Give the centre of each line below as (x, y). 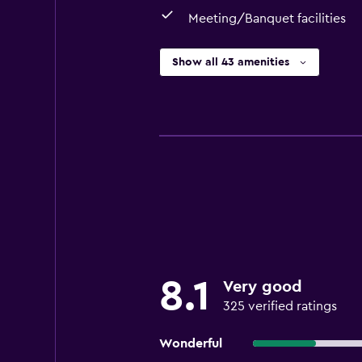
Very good (262, 287)
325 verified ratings (280, 306)
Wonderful (190, 343)
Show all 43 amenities (230, 62)
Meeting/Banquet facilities (267, 19)
